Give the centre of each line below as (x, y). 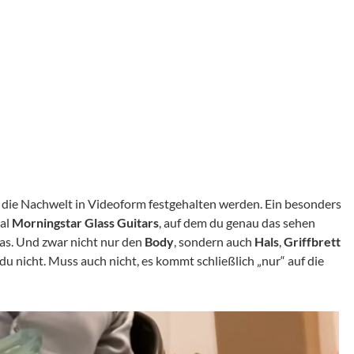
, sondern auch (214, 241)
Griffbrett (312, 241)
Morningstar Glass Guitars (85, 222)
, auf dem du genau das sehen (237, 222)
